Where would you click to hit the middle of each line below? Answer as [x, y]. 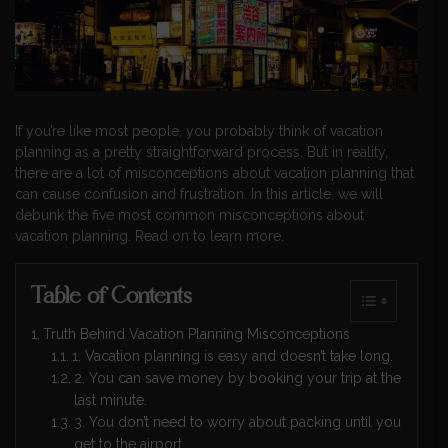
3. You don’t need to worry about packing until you [237, 421]
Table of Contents [111, 294]
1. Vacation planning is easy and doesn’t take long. [232, 355]
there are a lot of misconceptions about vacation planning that [214, 172]
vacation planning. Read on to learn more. [149, 235]
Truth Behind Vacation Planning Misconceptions [196, 333]
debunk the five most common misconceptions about [189, 214]
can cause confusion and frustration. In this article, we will [199, 193]
